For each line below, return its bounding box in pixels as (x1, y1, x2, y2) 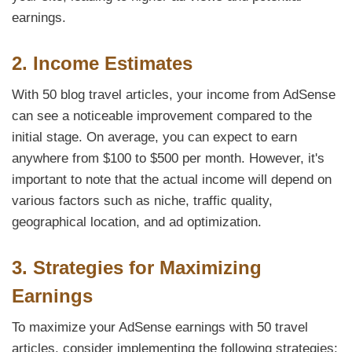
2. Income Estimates (12, 52, 192, 74)
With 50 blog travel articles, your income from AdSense (12, 86, 335, 102)
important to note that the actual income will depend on (12, 171, 332, 187)
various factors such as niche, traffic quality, (12, 192, 273, 208)
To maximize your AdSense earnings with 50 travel (12, 319, 308, 335)
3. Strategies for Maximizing (12, 256, 262, 278)
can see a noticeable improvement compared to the (12, 108, 312, 123)
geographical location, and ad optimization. (12, 214, 262, 229)
